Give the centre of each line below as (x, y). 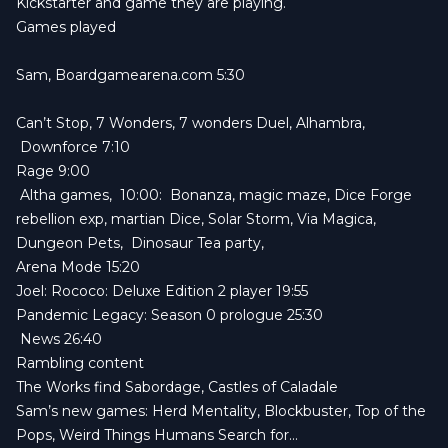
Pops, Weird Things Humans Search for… (157, 434)
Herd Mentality (204, 410)
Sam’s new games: (84, 410)
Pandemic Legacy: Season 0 (116, 314)
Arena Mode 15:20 (78, 266)
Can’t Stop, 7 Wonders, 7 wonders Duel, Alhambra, (192, 122)
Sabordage (163, 386)
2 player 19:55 (261, 290)
